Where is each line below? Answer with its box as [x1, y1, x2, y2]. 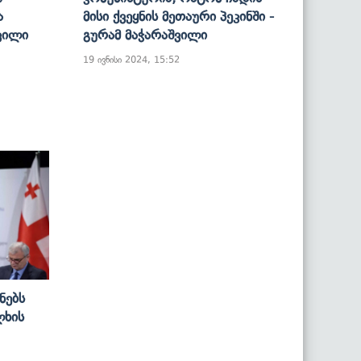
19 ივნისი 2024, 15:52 [83, 53, 180, 65]
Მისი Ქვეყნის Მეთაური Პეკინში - [83, 7, 274, 24]
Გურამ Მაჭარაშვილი [83, 26, 207, 43]
